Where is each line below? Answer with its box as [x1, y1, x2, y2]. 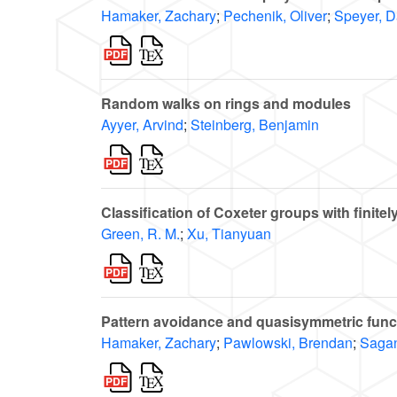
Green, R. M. [101, 223, 180, 245]
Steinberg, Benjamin [191, 114, 319, 136]
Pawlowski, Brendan [223, 332, 353, 354]
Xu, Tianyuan [187, 223, 271, 245]
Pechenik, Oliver [223, 5, 327, 27]
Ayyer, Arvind [101, 114, 183, 136]
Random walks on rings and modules [101, 93, 351, 114]
